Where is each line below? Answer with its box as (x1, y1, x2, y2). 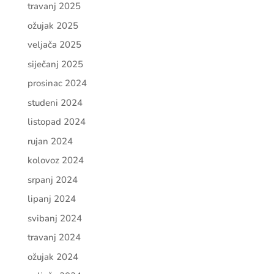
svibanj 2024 (27, 212, 82, 224)
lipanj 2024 (27, 193, 76, 205)
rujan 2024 (27, 135, 73, 147)
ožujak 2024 (27, 250, 78, 263)
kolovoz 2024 (27, 154, 84, 166)
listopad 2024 (27, 116, 86, 128)
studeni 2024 (27, 96, 83, 109)
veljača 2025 (27, 39, 81, 51)
